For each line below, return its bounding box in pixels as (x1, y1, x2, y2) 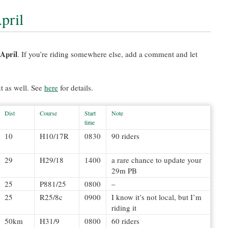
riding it (111, 203, 136, 213)
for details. (58, 82, 93, 93)
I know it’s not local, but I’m (111, 192, 202, 202)
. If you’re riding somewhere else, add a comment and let (17, 49, 197, 59)
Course (40, 109, 57, 117)
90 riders (111, 131, 139, 141)
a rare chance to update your (111, 155, 202, 165)
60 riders (111, 216, 139, 226)
